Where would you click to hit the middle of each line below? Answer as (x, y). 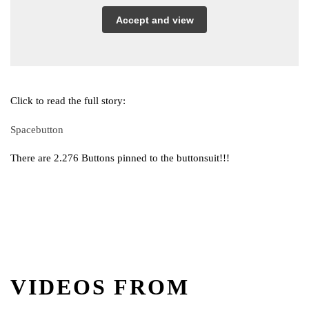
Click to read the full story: (68, 101)
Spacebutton (37, 129)
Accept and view (154, 20)
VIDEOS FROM (100, 287)
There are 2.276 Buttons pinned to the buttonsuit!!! (120, 158)
